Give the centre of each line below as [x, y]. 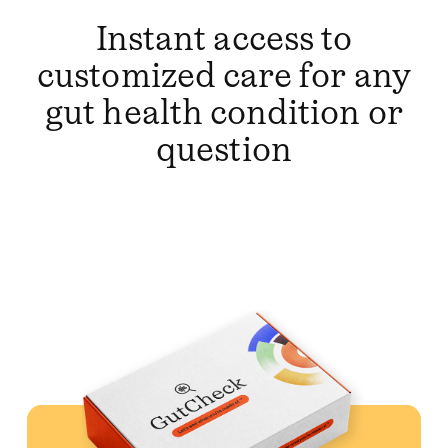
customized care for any [224, 76]
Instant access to [224, 39]
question [224, 150]
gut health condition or [224, 113]
